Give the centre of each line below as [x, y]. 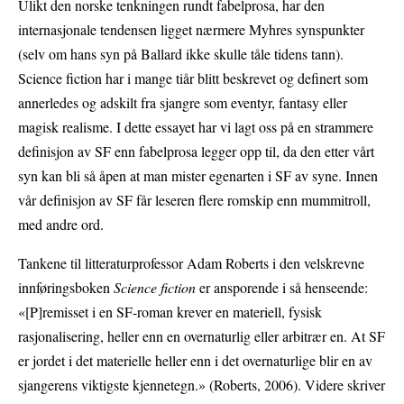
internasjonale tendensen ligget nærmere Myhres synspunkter [191, 30]
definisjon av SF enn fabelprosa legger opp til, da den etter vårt [196, 151]
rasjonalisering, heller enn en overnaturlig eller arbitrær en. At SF [202, 336]
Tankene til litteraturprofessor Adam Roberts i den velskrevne [191, 263]
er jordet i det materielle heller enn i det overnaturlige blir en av [195, 361]
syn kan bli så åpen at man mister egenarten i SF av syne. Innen [198, 176]
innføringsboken [66, 288]
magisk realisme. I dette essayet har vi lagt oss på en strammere [196, 127]
